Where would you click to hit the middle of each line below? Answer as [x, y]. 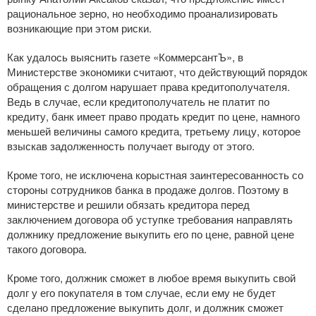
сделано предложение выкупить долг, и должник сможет [145, 307]
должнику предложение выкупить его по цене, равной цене [151, 234]
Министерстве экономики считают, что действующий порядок [157, 72]
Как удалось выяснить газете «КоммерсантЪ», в [125, 57]
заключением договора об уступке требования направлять [150, 219]
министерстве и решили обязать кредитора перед [128, 204]
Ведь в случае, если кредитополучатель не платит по [138, 101]
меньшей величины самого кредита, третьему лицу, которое [154, 131]
